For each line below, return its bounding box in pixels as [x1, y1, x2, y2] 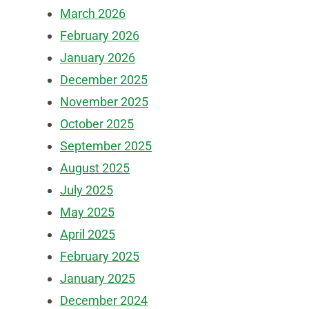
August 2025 [60, 161, 130, 175]
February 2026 [60, 28, 139, 43]
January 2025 [60, 271, 135, 286]
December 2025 [60, 72, 148, 87]
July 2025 [60, 183, 113, 197]
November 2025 [60, 94, 148, 109]
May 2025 [60, 205, 114, 219]
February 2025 [60, 249, 139, 263]
